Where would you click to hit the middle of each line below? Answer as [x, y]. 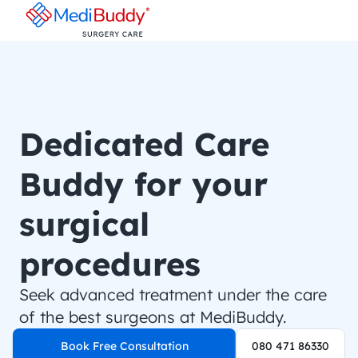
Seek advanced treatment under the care [173, 294]
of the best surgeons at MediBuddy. [153, 317]
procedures [110, 264]
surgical [84, 224]
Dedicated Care [144, 144]
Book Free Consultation [124, 346]
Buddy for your [143, 184]
